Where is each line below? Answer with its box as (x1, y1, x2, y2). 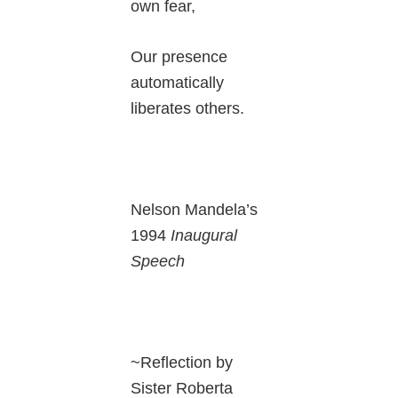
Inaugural (171, 227, 238, 245)
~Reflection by (131, 354, 234, 372)
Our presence (131, 48, 228, 67)
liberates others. (131, 99, 245, 118)
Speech (131, 252, 186, 271)
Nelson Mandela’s (131, 201, 259, 219)
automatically (131, 74, 225, 92)
